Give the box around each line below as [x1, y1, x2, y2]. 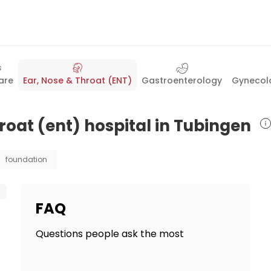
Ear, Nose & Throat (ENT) [23, 74, 132, 87]
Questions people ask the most [35, 227, 184, 241]
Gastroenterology [142, 74, 222, 87]
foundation [5, 154, 47, 165]
